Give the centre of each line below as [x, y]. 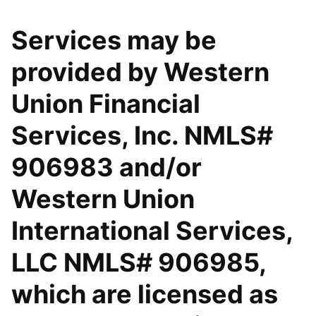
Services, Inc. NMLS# [142, 135]
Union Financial [106, 104]
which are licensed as [145, 294]
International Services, [152, 231]
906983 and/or [107, 167]
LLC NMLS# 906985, [139, 262]
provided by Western [140, 72]
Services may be [114, 40]
